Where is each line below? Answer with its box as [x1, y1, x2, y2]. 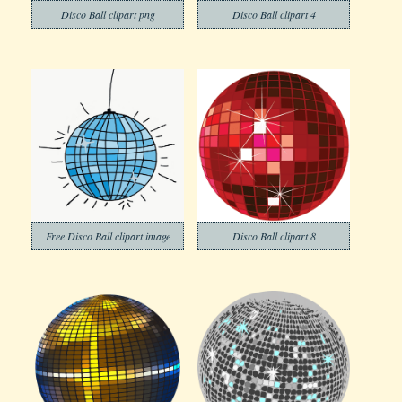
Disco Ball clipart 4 [232, 7, 316, 22]
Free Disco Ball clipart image [45, 229, 170, 243]
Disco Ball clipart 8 [232, 229, 316, 243]
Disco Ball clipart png [60, 7, 155, 22]
